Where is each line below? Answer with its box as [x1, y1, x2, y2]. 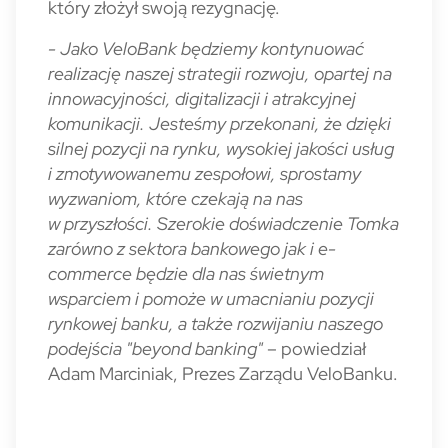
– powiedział [267, 337, 366, 360]
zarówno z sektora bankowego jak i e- [48, 237, 336, 260]
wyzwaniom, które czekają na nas [48, 187, 303, 210]
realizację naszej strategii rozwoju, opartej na [48, 62, 392, 85]
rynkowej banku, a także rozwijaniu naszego [48, 312, 383, 335]
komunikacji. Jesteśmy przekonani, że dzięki [48, 112, 391, 135]
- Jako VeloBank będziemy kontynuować [48, 37, 364, 60]
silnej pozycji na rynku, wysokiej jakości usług [48, 137, 394, 160]
